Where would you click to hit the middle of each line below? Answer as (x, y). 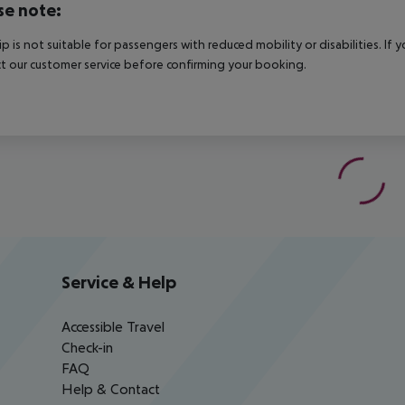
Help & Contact (111, 389)
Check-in (87, 348)
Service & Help (119, 283)
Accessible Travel (113, 327)
